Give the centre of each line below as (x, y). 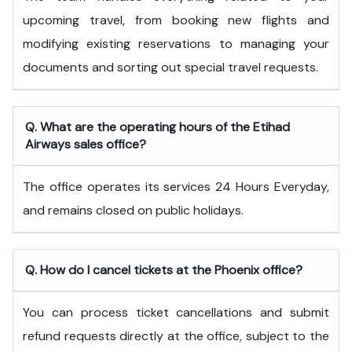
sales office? (108, 144)
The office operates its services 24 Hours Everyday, (176, 187)
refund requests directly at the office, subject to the (176, 336)
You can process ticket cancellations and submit (176, 312)
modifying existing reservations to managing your (176, 44)
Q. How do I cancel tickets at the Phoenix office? (164, 270)
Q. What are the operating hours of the (139, 127)
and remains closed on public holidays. (133, 210)
